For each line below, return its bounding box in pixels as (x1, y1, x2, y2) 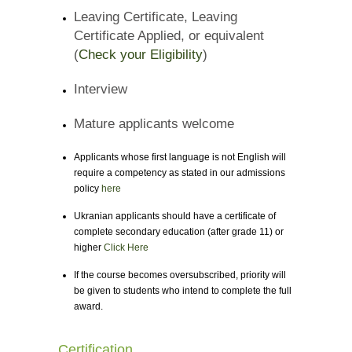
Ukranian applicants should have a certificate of (74, 211, 276, 222)
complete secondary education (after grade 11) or (74, 226, 284, 238)
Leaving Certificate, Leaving (74, 9, 237, 25)
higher (74, 242, 104, 254)
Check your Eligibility (79, 47, 203, 63)
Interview (74, 82, 127, 97)
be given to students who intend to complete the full (74, 285, 291, 297)
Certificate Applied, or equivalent (74, 28, 264, 44)
